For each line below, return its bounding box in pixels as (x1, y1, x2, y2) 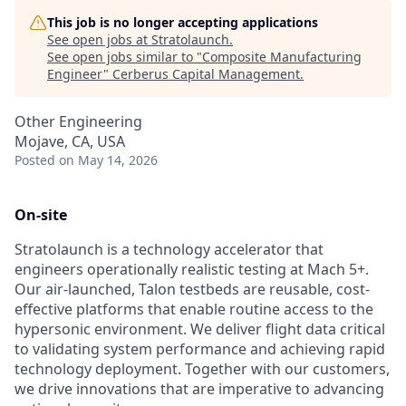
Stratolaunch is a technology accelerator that (14, 239, 324, 259)
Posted (14, 151, 55, 169)
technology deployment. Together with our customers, (14, 359, 390, 379)
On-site (14, 205, 67, 225)
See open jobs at (47, 31, 151, 48)
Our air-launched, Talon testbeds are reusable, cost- (14, 279, 370, 299)
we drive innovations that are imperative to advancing (14, 379, 384, 399)
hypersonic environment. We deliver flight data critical (14, 319, 385, 339)
